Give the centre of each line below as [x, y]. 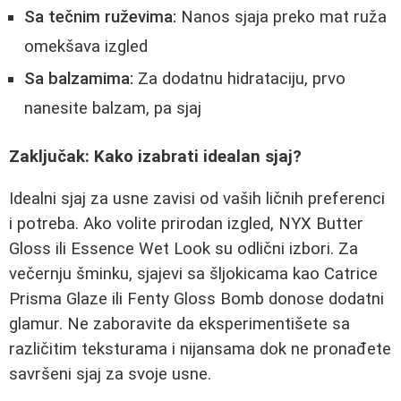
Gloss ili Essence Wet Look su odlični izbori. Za [183, 249]
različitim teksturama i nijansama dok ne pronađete [200, 350]
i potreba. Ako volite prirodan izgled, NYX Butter [186, 224]
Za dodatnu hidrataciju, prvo [239, 78]
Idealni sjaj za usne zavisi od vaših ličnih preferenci [197, 199]
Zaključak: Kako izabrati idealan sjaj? [155, 157]
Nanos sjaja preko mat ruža [282, 17]
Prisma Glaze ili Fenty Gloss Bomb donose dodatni [196, 299]
